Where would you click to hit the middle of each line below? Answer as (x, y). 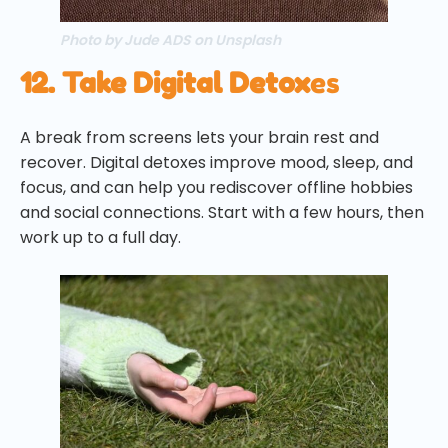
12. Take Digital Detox (165, 83)
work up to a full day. (100, 238)
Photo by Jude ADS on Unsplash (170, 40)
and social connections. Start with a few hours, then (222, 213)
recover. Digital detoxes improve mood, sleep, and (216, 163)
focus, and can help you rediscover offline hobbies (216, 188)
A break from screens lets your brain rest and (199, 138)
